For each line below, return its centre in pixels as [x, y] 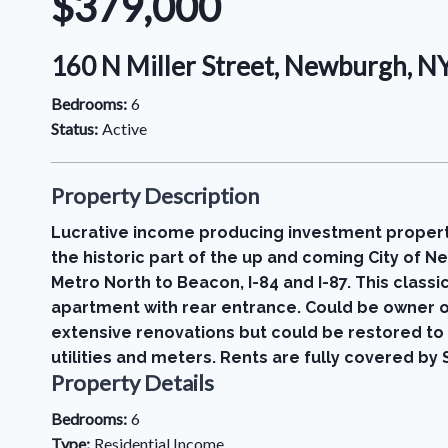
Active [124, 128]
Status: [74, 128]
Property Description [155, 195]
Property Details [132, 382]
